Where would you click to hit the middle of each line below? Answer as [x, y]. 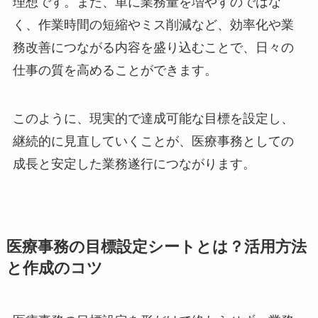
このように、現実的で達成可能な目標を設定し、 [153, 118]
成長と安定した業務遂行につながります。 [134, 164]
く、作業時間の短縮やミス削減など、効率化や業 [153, 25]
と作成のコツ [54, 268]
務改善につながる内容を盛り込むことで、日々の [153, 48]
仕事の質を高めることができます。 [115, 71]
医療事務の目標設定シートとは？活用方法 [156, 247]
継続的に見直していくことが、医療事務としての [153, 141]
